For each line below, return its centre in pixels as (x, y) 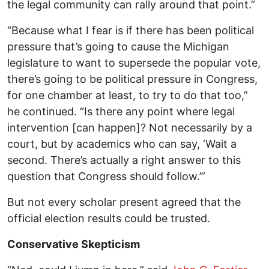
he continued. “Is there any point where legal (121, 112)
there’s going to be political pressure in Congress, (132, 79)
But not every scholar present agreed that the (124, 202)
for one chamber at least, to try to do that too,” (128, 95)
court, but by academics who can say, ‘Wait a (122, 144)
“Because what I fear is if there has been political (131, 31)
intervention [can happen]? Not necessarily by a (130, 128)
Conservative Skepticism (74, 244)
